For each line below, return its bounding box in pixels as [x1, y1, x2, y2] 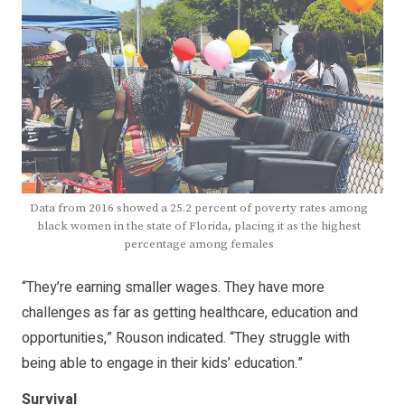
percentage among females [124, 236, 274, 251]
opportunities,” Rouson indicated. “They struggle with [22, 326, 350, 349]
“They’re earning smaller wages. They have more [22, 276, 325, 298]
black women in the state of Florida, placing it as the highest [37, 218, 361, 233]
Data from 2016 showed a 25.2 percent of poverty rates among [30, 200, 368, 215]
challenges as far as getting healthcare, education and [22, 301, 358, 324]
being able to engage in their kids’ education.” [22, 352, 303, 374]
